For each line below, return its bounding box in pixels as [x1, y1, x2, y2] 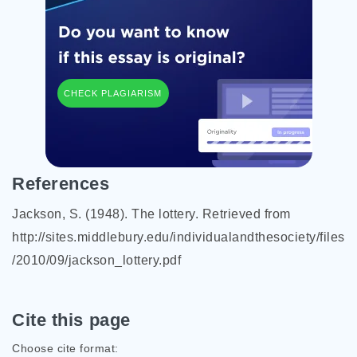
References [12, 174, 110, 194]
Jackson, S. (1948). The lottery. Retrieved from [12, 207, 291, 221]
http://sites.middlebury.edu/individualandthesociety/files [12, 230, 345, 244]
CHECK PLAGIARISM [64, 88, 162, 98]
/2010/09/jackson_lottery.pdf [12, 253, 181, 267]
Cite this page [12, 310, 131, 330]
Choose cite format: [12, 342, 119, 355]
